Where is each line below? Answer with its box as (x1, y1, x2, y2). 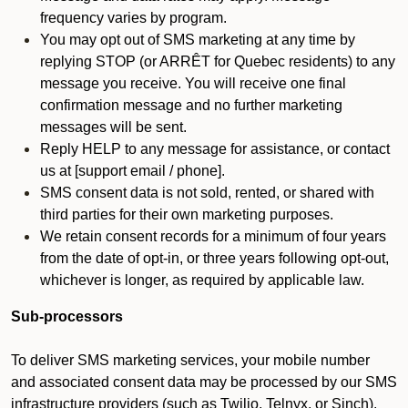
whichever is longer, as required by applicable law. (40, 272, 364, 288)
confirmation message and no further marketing (40, 97, 342, 113)
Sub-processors (11, 309, 123, 324)
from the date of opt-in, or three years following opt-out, (40, 250, 389, 266)
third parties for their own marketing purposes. (40, 207, 333, 222)
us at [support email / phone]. (40, 163, 225, 178)
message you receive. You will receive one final (40, 76, 346, 91)
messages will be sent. (40, 119, 187, 135)
